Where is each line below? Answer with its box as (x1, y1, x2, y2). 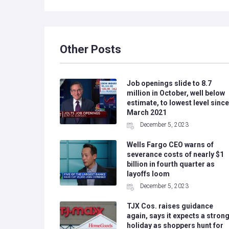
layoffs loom (126, 170, 170, 178)
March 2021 (126, 108, 167, 117)
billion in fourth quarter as (126, 160, 215, 168)
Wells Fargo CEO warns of (126, 141, 214, 149)
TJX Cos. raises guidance (126, 202, 213, 210)
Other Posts (60, 43, 121, 56)
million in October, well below (126, 89, 225, 97)
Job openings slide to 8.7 (126, 79, 212, 87)
